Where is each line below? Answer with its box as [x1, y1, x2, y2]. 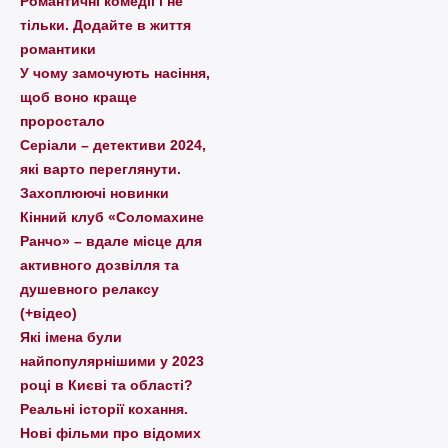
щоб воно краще [20, 88, 137, 105]
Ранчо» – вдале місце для [20, 232, 202, 249]
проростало [20, 112, 105, 129]
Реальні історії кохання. [20, 400, 188, 417]
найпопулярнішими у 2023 [20, 352, 204, 369]
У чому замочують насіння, [20, 64, 210, 81]
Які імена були [20, 328, 122, 345]
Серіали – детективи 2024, [20, 136, 206, 153]
